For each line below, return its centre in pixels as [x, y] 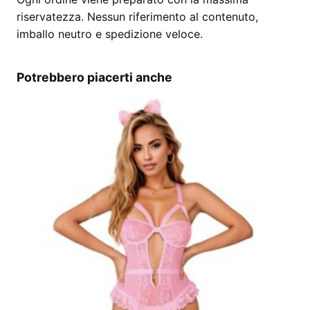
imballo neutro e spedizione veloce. [110, 34]
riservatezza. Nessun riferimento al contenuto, [137, 17]
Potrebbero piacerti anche [94, 77]
